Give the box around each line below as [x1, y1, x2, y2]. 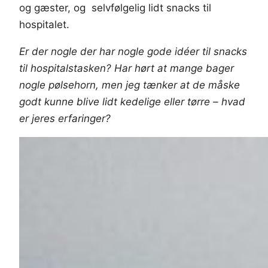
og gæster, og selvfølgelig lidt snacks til [19, 2, 211, 14]
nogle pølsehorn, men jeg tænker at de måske [19, 79, 240, 92]
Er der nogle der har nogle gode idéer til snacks [19, 45, 247, 58]
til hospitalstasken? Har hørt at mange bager [19, 62, 234, 75]
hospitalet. [19, 19, 69, 31]
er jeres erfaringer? [19, 112, 111, 125]
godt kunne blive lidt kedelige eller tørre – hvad [19, 96, 245, 108]
